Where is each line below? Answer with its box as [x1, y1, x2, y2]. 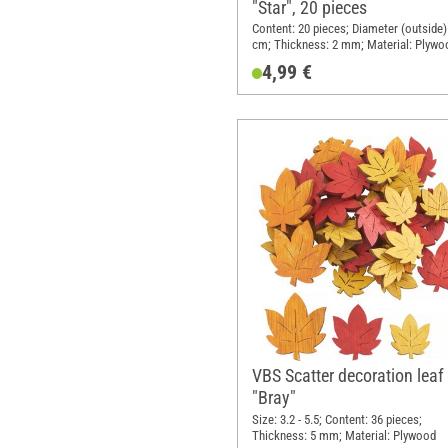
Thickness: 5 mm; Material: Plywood [251, 427, 436, 443]
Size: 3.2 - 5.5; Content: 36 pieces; [251, 411, 422, 427]
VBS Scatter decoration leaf [251, 364, 444, 386]
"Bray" [251, 386, 296, 408]
